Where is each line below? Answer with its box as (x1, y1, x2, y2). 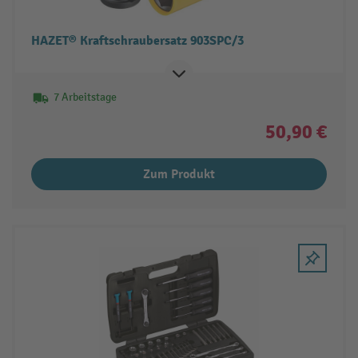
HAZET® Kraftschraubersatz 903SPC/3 (30, 32, 244, 49)
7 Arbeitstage (53, 89, 117, 104)
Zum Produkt (143, 165, 215, 182)
